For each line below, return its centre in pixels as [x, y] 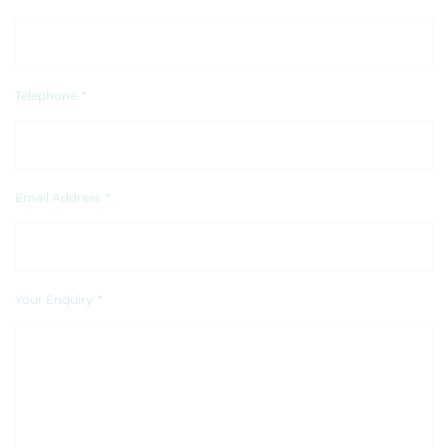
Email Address [58, 197]
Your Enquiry [54, 299]
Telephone [46, 95]
